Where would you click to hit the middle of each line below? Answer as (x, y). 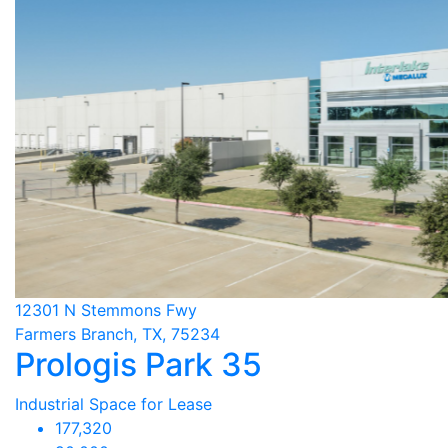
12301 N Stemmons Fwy (106, 310)
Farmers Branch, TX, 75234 (117, 334)
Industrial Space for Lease (113, 404)
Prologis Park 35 (138, 364)
